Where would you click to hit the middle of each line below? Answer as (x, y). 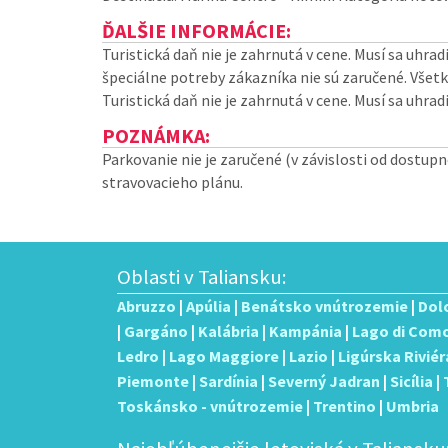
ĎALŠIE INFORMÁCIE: (196, 30)
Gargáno (156, 331)
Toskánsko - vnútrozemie (210, 406)
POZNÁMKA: (156, 135)
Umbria (412, 406)
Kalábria (228, 331)
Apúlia (208, 306)
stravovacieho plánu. (172, 182)
